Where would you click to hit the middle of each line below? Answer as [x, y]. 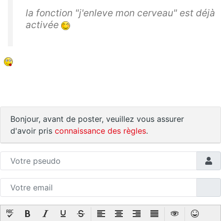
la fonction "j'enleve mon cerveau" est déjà [120, 13]
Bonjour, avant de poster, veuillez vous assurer [97, 119]
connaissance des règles [100, 131]
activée [43, 25]
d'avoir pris [33, 131]
